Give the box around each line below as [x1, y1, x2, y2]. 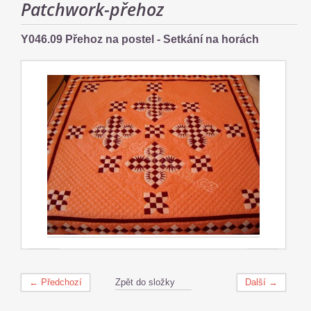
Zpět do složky [115, 276, 175, 287]
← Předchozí [29, 276, 82, 287]
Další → [245, 276, 278, 287]
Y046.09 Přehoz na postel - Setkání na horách [21, 33, 259, 45]
